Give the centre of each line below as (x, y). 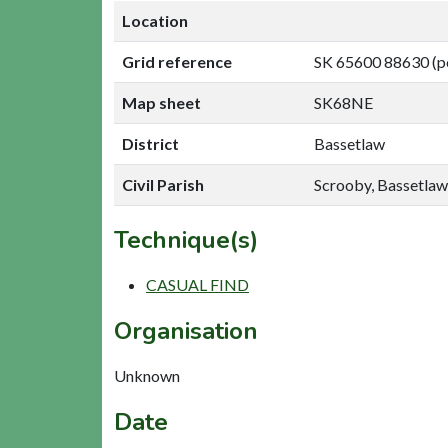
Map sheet (161, 102)
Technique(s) (186, 239)
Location (155, 20)
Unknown (147, 375)
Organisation (186, 330)
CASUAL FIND (197, 284)
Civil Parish (163, 184)
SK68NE (343, 102)
